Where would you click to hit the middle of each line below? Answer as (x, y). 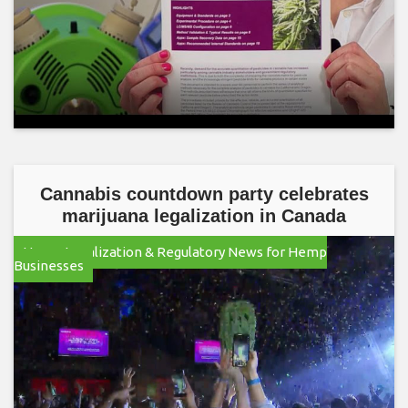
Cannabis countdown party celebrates (204, 194)
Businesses (49, 265)
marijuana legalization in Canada (204, 216)
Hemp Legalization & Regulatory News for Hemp (175, 252)
